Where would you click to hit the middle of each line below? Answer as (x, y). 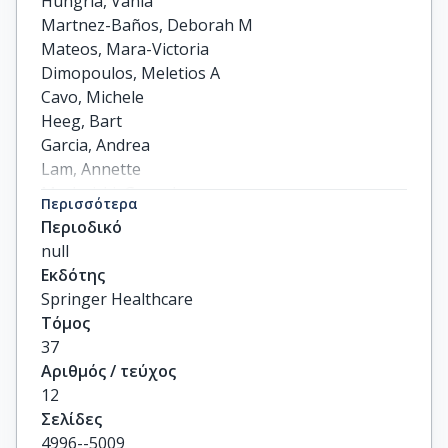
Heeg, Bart (81, 121)
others (66, 241)
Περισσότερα (89, 203)
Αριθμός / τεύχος (108, 370)
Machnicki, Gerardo (113, 193)
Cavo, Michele (92, 97)
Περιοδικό (81, 226)
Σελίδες (71, 418)
